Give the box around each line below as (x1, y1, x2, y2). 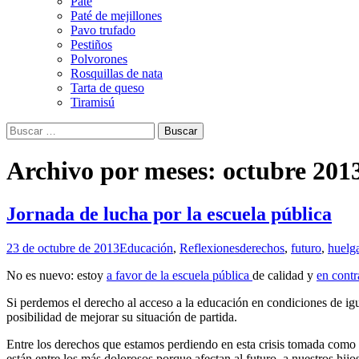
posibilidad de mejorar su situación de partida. (6, 309, 237, 324)
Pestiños (71, 37, 112, 51)
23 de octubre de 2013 (6, 240, 119, 255)
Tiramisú (71, 95, 115, 109)
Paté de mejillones (71, 8, 162, 22)
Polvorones (71, 51, 127, 66)
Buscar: (6, 121, 44, 135)
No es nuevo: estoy (6, 268, 107, 282)
